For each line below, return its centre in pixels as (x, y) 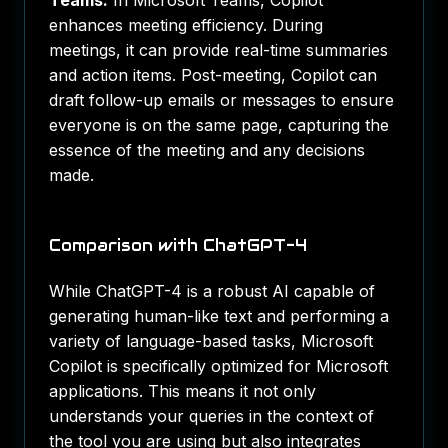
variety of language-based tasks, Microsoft (211, 341)
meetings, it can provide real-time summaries (218, 50)
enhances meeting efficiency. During (186, 25)
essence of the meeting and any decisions (207, 150)
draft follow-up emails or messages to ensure (221, 100)
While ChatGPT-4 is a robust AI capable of (212, 291)
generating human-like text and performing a (219, 316)
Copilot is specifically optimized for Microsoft (218, 366)
